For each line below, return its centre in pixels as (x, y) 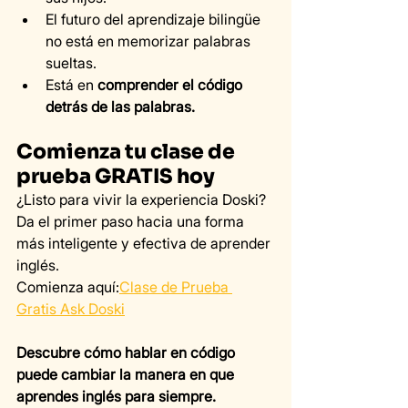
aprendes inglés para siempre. (116, 397)
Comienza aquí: (68, 287)
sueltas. (71, 63)
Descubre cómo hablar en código (127, 353)
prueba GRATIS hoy (116, 177)
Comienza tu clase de (127, 152)
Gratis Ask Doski (71, 309)
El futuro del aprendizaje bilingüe (155, 20)
